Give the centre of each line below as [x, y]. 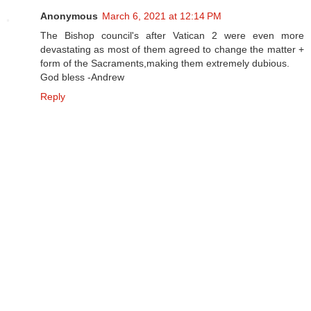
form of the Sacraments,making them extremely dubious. [165, 63]
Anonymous [69, 16]
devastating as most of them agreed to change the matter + [172, 49]
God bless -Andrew [82, 77]
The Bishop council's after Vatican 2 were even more [172, 35]
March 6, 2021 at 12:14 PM [162, 16]
